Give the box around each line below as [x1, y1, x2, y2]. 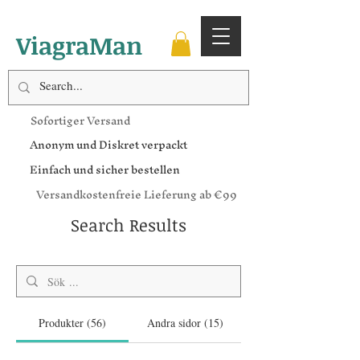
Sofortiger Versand [31, 108, 130, 134]
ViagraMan [16, 29, 142, 62]
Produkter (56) [39, 315, 106, 331]
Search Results [71, 213, 186, 237]
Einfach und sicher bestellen [30, 157, 180, 183]
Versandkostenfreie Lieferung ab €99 [36, 182, 237, 208]
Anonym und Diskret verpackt [30, 133, 187, 158]
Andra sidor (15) [146, 315, 223, 331]
